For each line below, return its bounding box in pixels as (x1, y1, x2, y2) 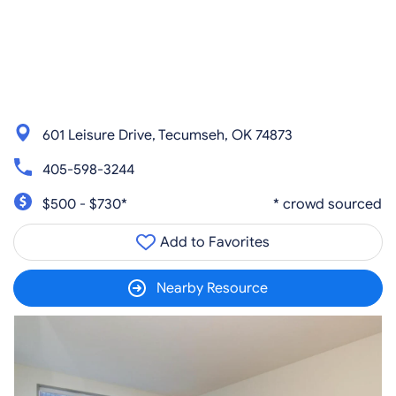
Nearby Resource (156, 279, 268, 297)
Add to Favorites (156, 233, 270, 251)
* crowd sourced (273, 194, 382, 213)
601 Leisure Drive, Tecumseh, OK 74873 (42, 126, 293, 144)
